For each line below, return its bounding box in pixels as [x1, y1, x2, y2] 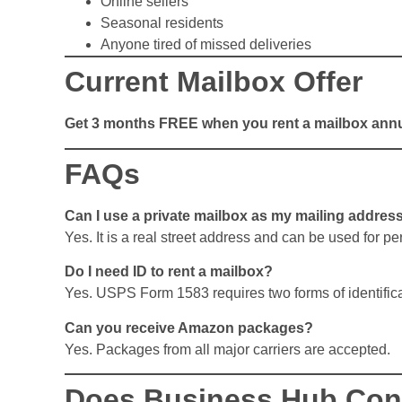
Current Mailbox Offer [65, 66, 363, 99]
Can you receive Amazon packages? [65, 319, 313, 336]
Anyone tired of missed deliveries [100, 37, 311, 53]
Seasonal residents [100, 15, 223, 31]
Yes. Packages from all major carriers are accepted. [65, 341, 390, 357]
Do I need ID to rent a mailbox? [65, 264, 273, 280]
